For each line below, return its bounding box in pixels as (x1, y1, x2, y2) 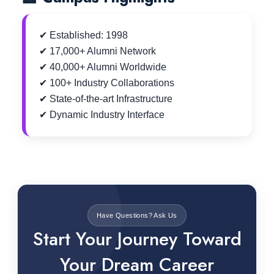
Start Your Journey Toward (32, 226, 242, 253)
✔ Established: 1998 (39, 30, 128, 41)
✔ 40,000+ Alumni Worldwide (39, 62, 166, 73)
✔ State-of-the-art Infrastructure (39, 94, 172, 105)
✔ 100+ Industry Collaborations (39, 78, 174, 89)
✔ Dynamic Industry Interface (39, 109, 165, 120)
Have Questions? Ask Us (97, 212, 177, 220)
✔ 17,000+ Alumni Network (39, 46, 156, 57)
